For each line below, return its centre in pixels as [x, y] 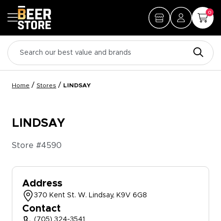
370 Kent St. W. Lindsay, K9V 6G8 [91, 195]
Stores [46, 85]
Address [42, 184]
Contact [41, 209]
